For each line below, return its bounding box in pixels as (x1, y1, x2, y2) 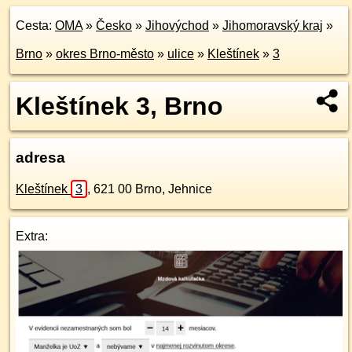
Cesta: (16, 19, 55, 32)
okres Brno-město (56, 47, 154, 60)
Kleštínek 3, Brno (16, 92, 223, 120)
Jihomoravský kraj (222, 19, 323, 32)
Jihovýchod (145, 19, 209, 32)
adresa (16, 149, 65, 166)
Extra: (16, 229, 48, 243)
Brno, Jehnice (135, 182, 212, 196)
